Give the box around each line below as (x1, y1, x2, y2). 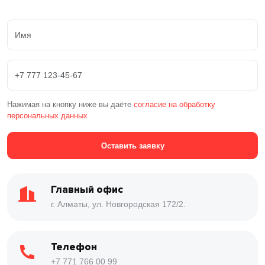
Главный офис (51, 183, 123, 196)
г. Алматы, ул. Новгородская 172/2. (51, 199, 186, 209)
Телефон (51, 241, 97, 253)
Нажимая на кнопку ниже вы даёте (7, 100, 131, 109)
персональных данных (7, 111, 88, 120)
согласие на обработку (134, 100, 215, 109)
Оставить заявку (101, 141, 164, 150)
